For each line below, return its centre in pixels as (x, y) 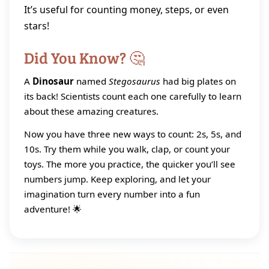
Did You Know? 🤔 (84, 58)
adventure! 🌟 (53, 209)
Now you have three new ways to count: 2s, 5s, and (133, 134)
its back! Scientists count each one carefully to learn (133, 96)
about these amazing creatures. (91, 111)
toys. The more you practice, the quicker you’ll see (130, 164)
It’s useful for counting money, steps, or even (126, 10)
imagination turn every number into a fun (112, 194)
